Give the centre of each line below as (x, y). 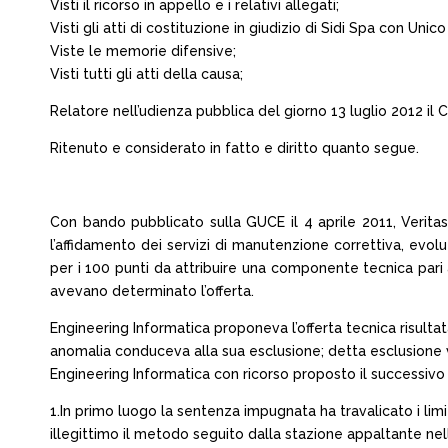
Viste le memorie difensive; (143, 51)
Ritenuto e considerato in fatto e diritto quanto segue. (234, 148)
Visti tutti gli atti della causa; (146, 74)
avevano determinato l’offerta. (152, 291)
